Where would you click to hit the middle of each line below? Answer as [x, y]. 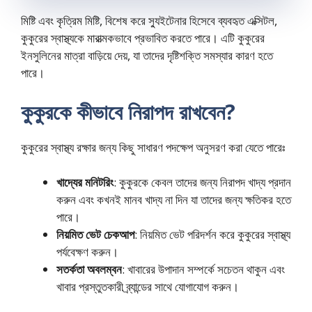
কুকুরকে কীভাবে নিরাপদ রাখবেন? [128, 111]
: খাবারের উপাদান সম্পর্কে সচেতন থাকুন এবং [203, 270]
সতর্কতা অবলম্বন [89, 270]
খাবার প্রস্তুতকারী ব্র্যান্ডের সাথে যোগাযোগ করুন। [148, 287]
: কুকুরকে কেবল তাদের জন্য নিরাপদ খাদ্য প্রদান [202, 182]
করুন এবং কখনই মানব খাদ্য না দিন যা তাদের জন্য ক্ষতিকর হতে [174, 200]
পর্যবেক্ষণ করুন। [87, 252]
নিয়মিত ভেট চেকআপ [95, 235]
